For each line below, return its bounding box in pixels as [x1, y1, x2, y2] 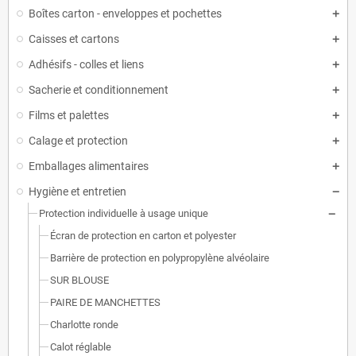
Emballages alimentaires [29, 160, 149, 172]
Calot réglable [50, 341, 111, 353]
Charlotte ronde [50, 319, 118, 331]
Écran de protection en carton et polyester [50, 230, 236, 242]
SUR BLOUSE [50, 274, 109, 286]
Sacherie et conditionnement [29, 83, 168, 96]
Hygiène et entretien [29, 185, 126, 198]
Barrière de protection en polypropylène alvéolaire [50, 252, 269, 264]
